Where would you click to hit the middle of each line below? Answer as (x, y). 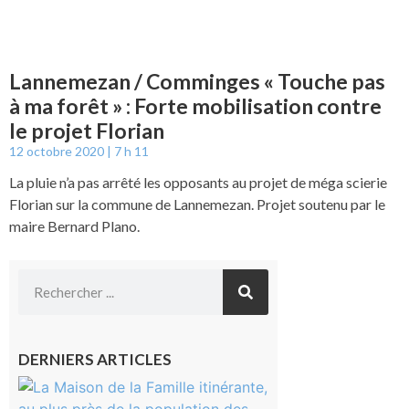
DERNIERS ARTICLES (95, 360)
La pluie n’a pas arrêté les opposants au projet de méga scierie (198, 183)
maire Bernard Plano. (74, 226)
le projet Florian (87, 131)
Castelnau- (311, 385)
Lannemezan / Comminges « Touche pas (197, 82)
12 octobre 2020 (58, 152)
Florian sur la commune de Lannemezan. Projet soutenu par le (197, 204)
